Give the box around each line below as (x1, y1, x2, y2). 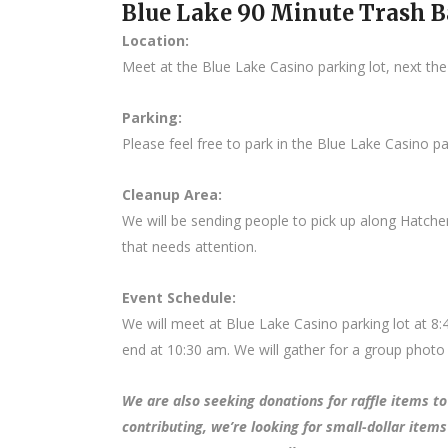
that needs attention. (122, 237, 257, 256)
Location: (122, 31, 189, 50)
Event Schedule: (122, 288, 236, 307)
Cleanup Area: (122, 185, 222, 204)
